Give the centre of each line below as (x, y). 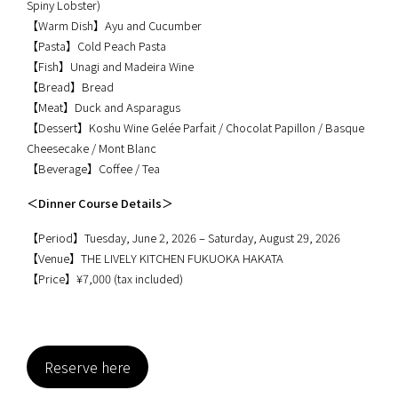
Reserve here (88, 366)
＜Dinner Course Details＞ (100, 203)
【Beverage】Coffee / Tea (93, 168)
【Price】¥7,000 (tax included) (105, 278)
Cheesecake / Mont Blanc (92, 147)
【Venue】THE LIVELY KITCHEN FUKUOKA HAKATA (155, 258)
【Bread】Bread (70, 86)
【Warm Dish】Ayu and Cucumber (114, 25)
